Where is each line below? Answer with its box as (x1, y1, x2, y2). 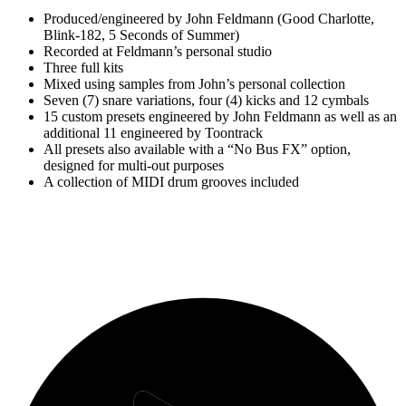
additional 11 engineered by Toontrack (43, 125, 263, 141)
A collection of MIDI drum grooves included (43, 174, 299, 190)
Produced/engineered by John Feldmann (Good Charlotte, (43, 11, 374, 27)
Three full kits (43, 60, 123, 76)
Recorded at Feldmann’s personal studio (43, 43, 272, 60)
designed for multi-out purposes (43, 158, 224, 174)
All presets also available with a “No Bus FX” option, (43, 141, 351, 158)
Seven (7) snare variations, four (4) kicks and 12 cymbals (43, 92, 369, 109)
